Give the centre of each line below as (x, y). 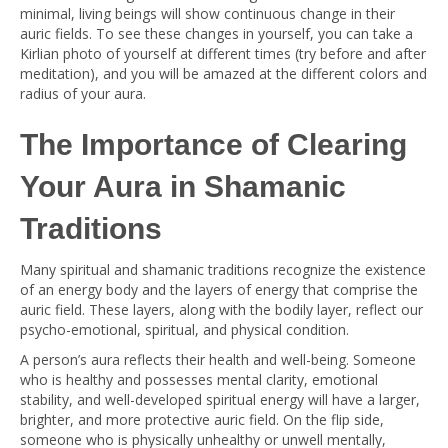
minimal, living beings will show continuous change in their (207, 13)
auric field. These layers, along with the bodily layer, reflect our (221, 309)
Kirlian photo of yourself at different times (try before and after (223, 53)
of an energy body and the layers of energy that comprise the (219, 289)
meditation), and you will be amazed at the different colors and (223, 73)
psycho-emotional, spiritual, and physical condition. (184, 329)
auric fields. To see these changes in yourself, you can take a (216, 33)
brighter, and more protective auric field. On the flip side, (202, 419)
